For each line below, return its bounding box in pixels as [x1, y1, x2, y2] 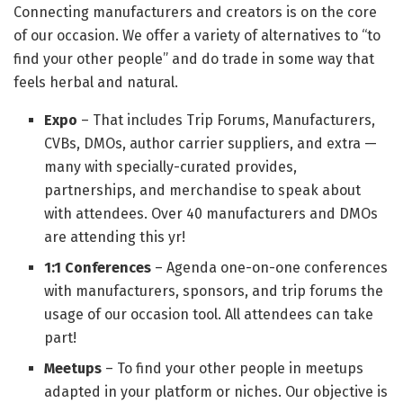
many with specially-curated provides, [44, 158, 298, 176]
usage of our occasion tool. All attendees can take [44, 306, 374, 324]
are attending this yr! [44, 228, 186, 246]
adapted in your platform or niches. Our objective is [44, 383, 389, 401]
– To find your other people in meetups [102, 360, 364, 378]
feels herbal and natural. [13, 74, 178, 92]
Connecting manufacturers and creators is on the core [13, 4, 377, 22]
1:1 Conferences [44, 259, 152, 277]
